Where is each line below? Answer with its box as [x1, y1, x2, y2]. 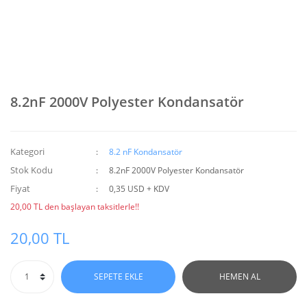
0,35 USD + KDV [109, 183, 170, 195]
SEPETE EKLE [93, 271, 143, 282]
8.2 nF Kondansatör [109, 146, 183, 158]
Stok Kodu [10, 164, 53, 176]
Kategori [10, 145, 45, 158]
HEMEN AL [219, 271, 260, 282]
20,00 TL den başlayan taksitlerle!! [10, 201, 139, 212]
